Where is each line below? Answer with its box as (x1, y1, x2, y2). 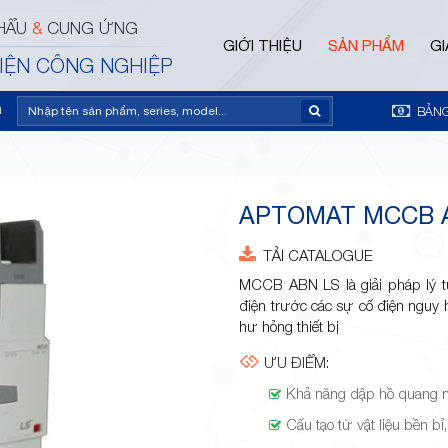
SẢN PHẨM (327, 36, 404, 54)
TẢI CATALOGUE (259, 245, 374, 264)
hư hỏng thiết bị (239, 316, 340, 335)
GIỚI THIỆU (222, 36, 302, 54)
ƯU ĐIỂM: (260, 352, 330, 371)
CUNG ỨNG (41, 17, 138, 38)
